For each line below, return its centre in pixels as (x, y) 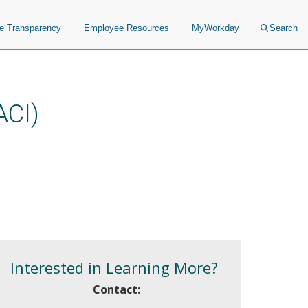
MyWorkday (216, 28)
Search (284, 28)
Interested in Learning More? (117, 267)
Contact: (116, 289)
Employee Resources (126, 28)
